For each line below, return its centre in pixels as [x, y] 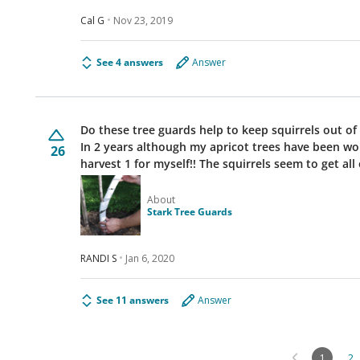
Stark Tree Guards [190, 211]
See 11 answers [133, 300]
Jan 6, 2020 [150, 258]
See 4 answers [130, 62]
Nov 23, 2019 [143, 20]
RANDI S [98, 258]
